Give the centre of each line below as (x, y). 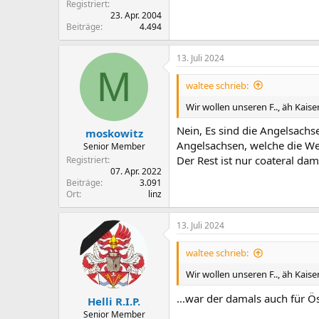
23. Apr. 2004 (136, 15)
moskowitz (114, 133)
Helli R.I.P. (114, 301)
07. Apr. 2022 (136, 171)
